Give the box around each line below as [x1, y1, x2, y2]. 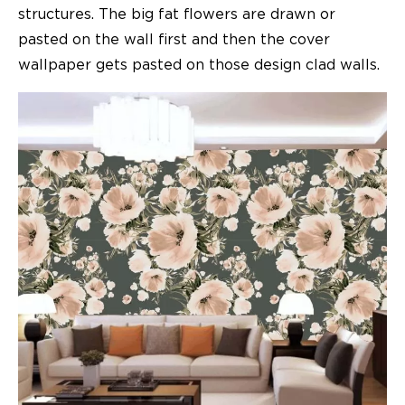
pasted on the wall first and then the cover [18, 32, 330, 47]
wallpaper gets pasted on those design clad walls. [18, 57, 380, 72]
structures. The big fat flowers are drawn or [18, 6, 335, 22]
